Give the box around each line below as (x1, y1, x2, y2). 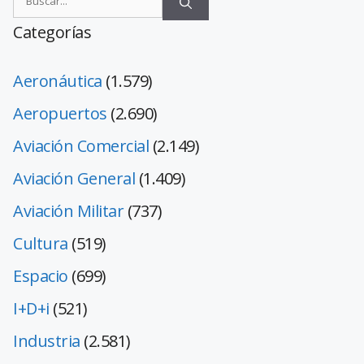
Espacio (13, 265, 68, 288)
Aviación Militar (13, 200, 123, 223)
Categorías (13, 21, 91, 44)
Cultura (13, 232, 68, 255)
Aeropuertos (13, 102, 107, 125)
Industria (13, 330, 80, 353)
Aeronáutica (13, 70, 102, 93)
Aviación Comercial (13, 135, 149, 158)
